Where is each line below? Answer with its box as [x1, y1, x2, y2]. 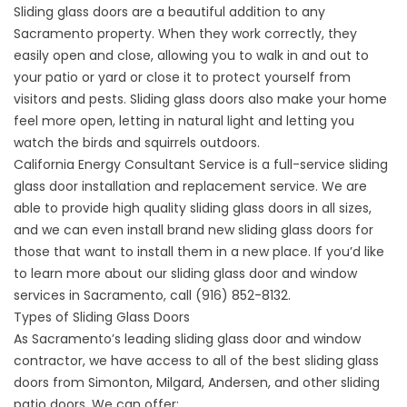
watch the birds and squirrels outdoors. [14, 134, 260, 153]
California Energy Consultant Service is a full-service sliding [14, 155, 388, 174]
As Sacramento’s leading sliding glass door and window [14, 330, 361, 349]
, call [164, 286, 195, 305]
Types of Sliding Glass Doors [14, 308, 190, 327]
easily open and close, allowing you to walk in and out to [14, 46, 369, 65]
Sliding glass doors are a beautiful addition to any [14, 3, 325, 22]
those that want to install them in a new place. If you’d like [14, 243, 384, 262]
